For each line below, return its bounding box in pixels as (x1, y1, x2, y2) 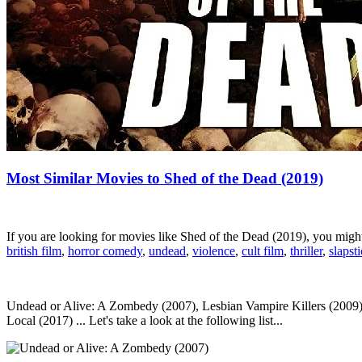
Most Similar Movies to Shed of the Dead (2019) (6, 169, 323, 187)
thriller (290, 244, 322, 259)
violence (192, 244, 235, 259)
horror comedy (68, 244, 142, 259)
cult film (242, 244, 284, 259)
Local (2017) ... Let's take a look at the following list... (6, 314, 283, 328)
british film (6, 244, 61, 259)
